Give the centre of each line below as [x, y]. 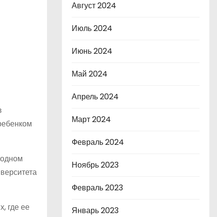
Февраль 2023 [97, 188]
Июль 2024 [92, 28]
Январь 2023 [95, 210]
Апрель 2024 [95, 97]
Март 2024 [91, 119]
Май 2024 [90, 74]
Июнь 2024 [92, 51]
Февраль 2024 [98, 142]
